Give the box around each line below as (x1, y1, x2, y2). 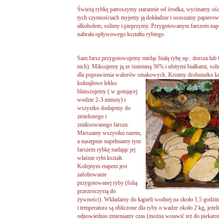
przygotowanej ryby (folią (77, 179, 137, 186)
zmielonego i (77, 112, 107, 120)
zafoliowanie (77, 171, 107, 178)
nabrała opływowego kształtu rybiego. (77, 30, 165, 38)
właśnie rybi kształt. (77, 154, 123, 161)
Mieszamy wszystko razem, (77, 129, 141, 136)
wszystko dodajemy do (77, 104, 131, 111)
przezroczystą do (77, 187, 116, 195)
